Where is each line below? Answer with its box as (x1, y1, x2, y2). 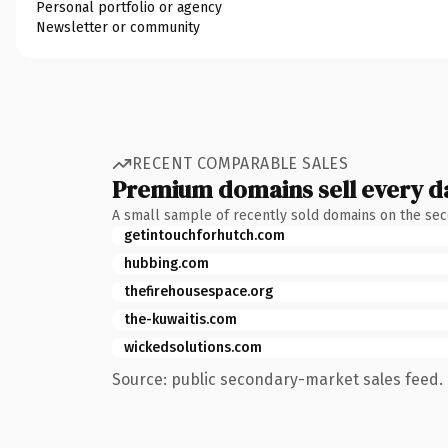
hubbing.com (124, 254, 209, 272)
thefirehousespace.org (124, 282, 273, 300)
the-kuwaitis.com (124, 310, 237, 328)
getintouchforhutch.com (124, 226, 285, 244)
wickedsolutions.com (124, 338, 262, 356)
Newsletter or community (36, 18, 200, 36)
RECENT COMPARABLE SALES (132, 154, 349, 173)
